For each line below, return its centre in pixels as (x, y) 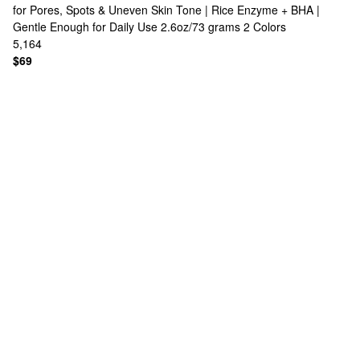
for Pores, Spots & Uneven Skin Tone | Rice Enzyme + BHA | (166, 10)
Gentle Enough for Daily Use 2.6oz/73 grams (127, 27)
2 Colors (265, 27)
